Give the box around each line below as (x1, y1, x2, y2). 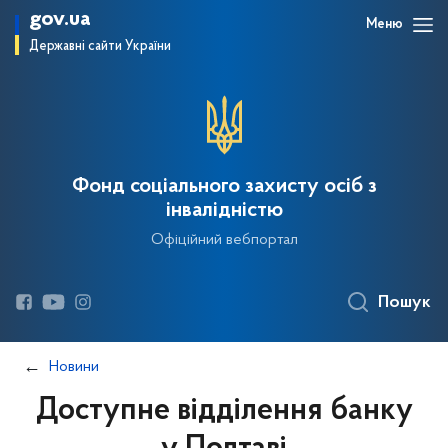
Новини (49, 359, 99, 375)
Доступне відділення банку (35, 395, 413, 427)
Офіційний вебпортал (150, 232, 298, 248)
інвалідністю (165, 200, 283, 222)
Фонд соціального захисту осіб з (71, 176, 377, 198)
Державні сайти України (29, 39, 171, 54)
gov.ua (29, 8, 91, 31)
